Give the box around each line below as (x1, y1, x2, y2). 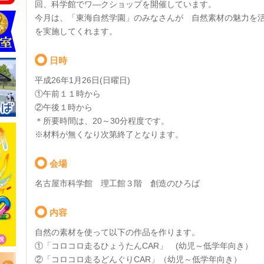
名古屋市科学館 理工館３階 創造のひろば (35, 179, 200, 188)
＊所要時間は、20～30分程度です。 (35, 116, 169, 126)
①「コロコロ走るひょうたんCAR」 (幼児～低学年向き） (35, 241, 253, 250)
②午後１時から (35, 103, 93, 112)
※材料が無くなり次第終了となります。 (35, 130, 183, 139)
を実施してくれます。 (35, 27, 117, 36)
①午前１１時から (35, 89, 101, 98)
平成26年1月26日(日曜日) (35, 75, 130, 85)
